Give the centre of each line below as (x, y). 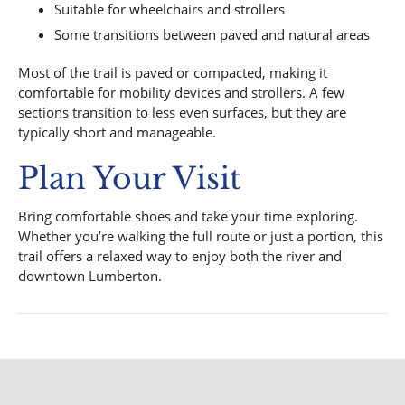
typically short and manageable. (119, 132)
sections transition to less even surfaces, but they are (182, 113)
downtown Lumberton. (92, 276)
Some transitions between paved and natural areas (214, 35)
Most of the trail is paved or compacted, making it (173, 73)
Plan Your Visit (133, 179)
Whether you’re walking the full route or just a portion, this (201, 236)
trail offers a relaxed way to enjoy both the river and (180, 256)
